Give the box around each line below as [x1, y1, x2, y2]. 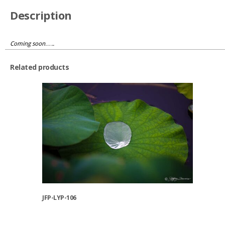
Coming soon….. [10, 40, 54, 48]
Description [10, 8, 72, 23]
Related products [10, 62, 69, 72]
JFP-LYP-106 [42, 193, 76, 202]
